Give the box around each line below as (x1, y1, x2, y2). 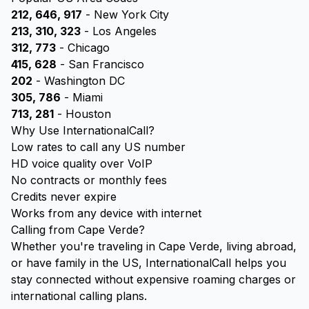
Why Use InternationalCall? (11, 123, 154, 137)
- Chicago (56, 41, 110, 54)
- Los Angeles (81, 24, 157, 38)
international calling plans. (11, 289, 147, 303)
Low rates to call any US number (11, 140, 186, 154)
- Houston (54, 107, 111, 121)
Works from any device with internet (11, 206, 201, 220)
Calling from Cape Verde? (11, 223, 145, 237)
